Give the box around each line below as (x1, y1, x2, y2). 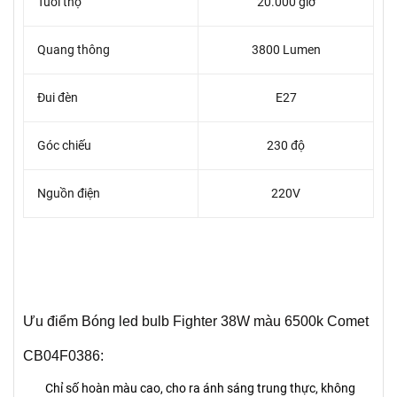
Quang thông (37, 43, 110, 57)
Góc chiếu (37, 138, 91, 152)
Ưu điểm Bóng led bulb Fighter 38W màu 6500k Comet (23, 314, 369, 329)
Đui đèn (37, 90, 78, 105)
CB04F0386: (23, 348, 104, 363)
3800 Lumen (251, 43, 321, 57)
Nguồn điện (37, 186, 100, 200)
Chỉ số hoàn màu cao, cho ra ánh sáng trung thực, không (45, 381, 355, 395)
